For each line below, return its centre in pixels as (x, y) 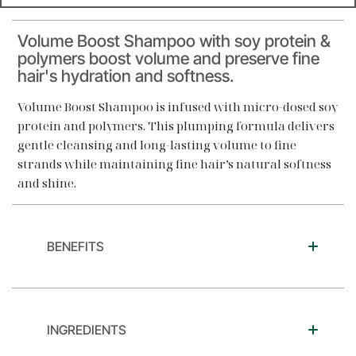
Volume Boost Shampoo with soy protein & (174, 41)
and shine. (47, 183)
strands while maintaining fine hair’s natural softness (174, 164)
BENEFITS (75, 246)
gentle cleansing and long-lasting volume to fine (157, 145)
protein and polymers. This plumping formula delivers (176, 126)
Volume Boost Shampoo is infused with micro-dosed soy (178, 106)
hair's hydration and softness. (126, 76)
